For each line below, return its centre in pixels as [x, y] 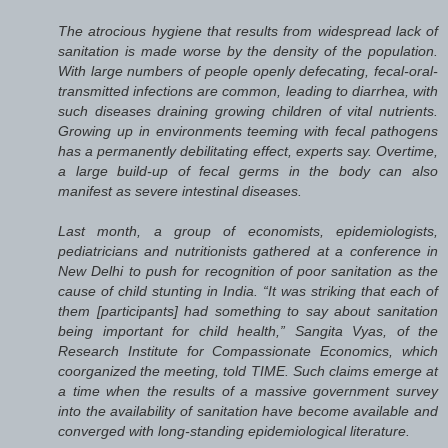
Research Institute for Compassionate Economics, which [248, 350]
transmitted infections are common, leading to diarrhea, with [248, 90]
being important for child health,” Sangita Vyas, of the [248, 330]
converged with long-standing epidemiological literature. [234, 430]
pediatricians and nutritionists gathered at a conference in [248, 250]
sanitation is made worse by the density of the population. [248, 50]
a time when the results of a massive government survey [248, 390]
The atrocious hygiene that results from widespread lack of [248, 30]
